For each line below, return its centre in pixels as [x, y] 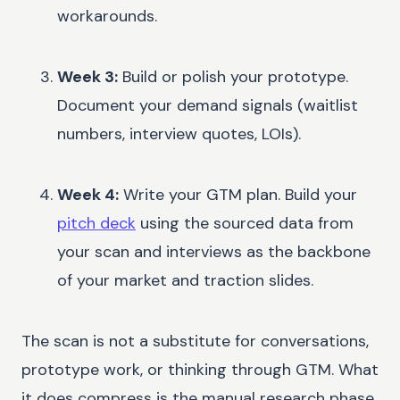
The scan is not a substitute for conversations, [195, 341]
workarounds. [107, 16]
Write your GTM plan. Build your [238, 194]
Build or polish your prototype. [233, 76]
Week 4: [88, 194]
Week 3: [87, 76]
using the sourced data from [247, 223]
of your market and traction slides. [185, 280]
